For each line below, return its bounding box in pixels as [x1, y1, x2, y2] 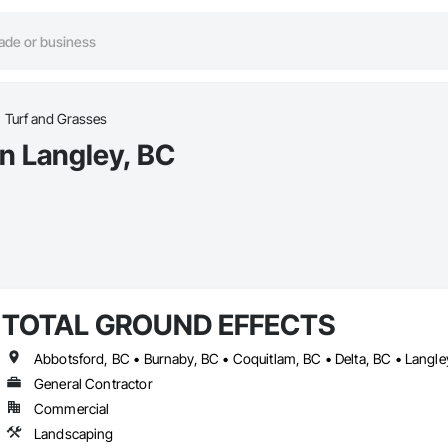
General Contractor [33, 375, 153, 393]
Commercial [33, 400, 110, 418]
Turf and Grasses [5, 110, 107, 128]
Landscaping [33, 425, 114, 443]
